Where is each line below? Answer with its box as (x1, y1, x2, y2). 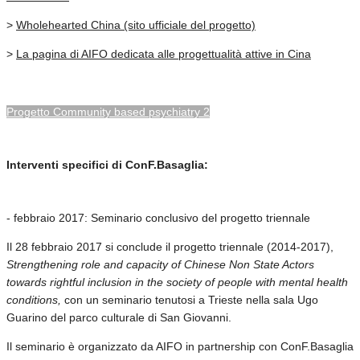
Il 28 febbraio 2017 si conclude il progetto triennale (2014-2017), (6, 239, 333, 253)
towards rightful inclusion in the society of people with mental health (6, 275, 348, 288)
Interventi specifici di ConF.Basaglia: (6, 157, 208, 171)
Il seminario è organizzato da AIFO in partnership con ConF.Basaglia (6, 339, 354, 353)
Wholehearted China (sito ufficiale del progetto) (16, 18, 256, 31)
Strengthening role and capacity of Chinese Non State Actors (6, 257, 314, 271)
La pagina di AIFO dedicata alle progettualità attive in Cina (16, 47, 311, 60)
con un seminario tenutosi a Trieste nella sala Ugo (61, 292, 318, 306)
